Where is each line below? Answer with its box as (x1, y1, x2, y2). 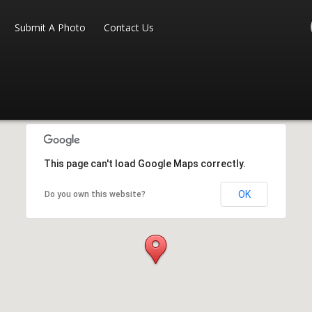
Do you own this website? (44, 189, 146, 199)
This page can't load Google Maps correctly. (43, 158, 246, 169)
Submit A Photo (15, 21, 86, 34)
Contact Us (104, 21, 154, 34)
